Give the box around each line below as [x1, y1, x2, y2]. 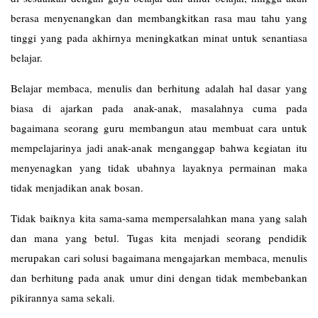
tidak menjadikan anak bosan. [11, 180, 143, 194]
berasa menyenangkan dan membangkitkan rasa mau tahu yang [11, 11, 307, 25]
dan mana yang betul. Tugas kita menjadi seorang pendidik [11, 231, 307, 245]
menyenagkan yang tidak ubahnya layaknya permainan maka [11, 160, 307, 175]
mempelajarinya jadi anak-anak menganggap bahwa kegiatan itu [11, 141, 307, 155]
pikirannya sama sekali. [11, 290, 115, 305]
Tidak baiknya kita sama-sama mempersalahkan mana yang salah [11, 211, 307, 225]
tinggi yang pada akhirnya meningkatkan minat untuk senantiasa [11, 31, 307, 45]
